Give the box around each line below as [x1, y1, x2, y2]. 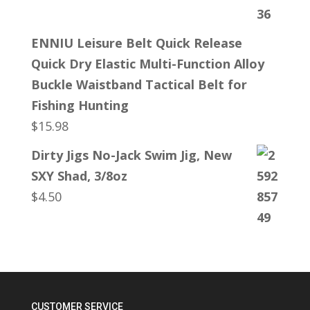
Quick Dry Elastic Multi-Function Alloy [30, 55, 264, 72]
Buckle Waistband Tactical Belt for [30, 75, 247, 93]
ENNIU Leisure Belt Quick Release [30, 34, 242, 51]
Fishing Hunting [30, 96, 129, 113]
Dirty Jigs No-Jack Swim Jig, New [30, 146, 232, 163]
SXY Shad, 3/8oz [30, 167, 127, 184]
